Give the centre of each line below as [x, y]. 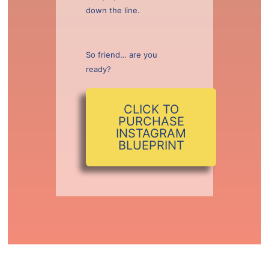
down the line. [113, 10]
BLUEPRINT [151, 145]
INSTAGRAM [151, 133]
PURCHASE [151, 121]
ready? [98, 69]
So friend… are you [122, 55]
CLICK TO [151, 109]
